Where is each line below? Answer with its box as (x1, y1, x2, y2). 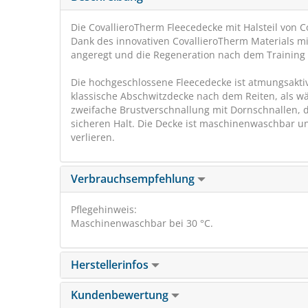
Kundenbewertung (71, 287, 171, 302)
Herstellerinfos (71, 256, 151, 272)
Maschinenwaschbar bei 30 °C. (71, 216, 213, 230)
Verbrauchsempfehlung (71, 170, 197, 186)
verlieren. (71, 130, 115, 144)
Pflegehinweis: (71, 202, 137, 216)
